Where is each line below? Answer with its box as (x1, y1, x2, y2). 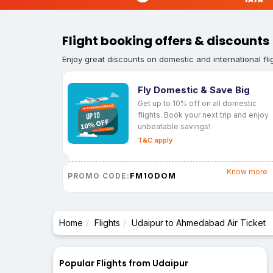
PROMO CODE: (68, 171, 130, 180)
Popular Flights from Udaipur (59, 257, 188, 270)
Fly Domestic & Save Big (138, 83, 250, 96)
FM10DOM (130, 170, 176, 180)
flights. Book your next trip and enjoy (138, 110, 269, 119)
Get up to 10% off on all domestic (138, 98, 257, 108)
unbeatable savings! (138, 121, 210, 131)
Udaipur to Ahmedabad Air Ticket (132, 218, 266, 229)
